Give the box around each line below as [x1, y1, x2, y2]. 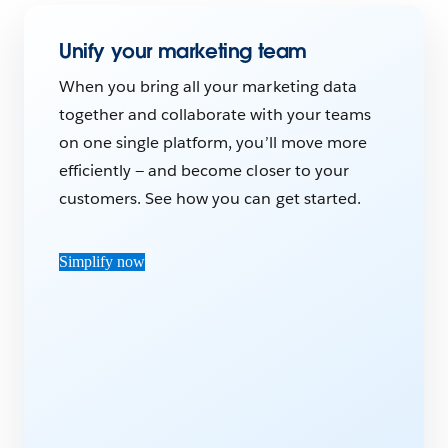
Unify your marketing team [59, 38, 307, 65]
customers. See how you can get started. [59, 188, 361, 210]
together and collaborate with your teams [59, 104, 371, 126]
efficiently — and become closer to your [59, 160, 349, 182]
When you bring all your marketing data [59, 76, 357, 98]
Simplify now [59, 253, 145, 271]
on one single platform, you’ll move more [59, 132, 367, 154]
